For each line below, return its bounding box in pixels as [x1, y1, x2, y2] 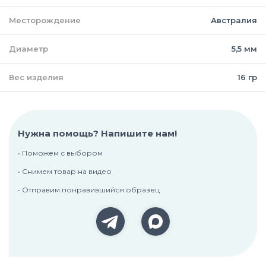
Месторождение [9, 15, 81, 25]
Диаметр [9, 43, 48, 53]
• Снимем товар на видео [18, 166, 112, 176]
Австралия [211, 15, 257, 25]
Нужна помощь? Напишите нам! [18, 127, 177, 139]
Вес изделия [9, 72, 64, 82]
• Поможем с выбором [18, 148, 103, 157]
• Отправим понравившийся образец [18, 185, 160, 194]
